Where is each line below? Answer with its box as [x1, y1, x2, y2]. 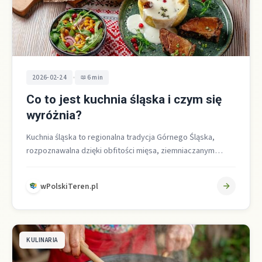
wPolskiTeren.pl [40, 180, 98, 192]
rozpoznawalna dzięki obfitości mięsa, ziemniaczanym [26, 144, 215, 157]
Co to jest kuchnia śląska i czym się [26, 92, 222, 107]
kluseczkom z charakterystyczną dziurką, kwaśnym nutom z [26, 158, 235, 171]
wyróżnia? [26, 108, 82, 123]
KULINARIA [26, 236, 58, 245]
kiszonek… [26, 171, 66, 184]
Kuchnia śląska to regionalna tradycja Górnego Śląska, [26, 131, 215, 144]
